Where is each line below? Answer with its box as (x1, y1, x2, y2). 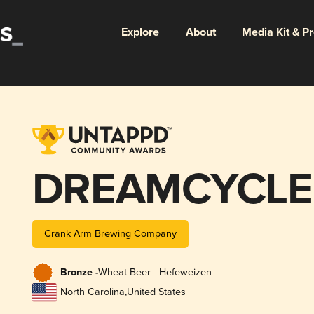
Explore (121, 25, 159, 40)
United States (126, 286, 186, 299)
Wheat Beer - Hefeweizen (97, 266, 212, 279)
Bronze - (60, 266, 98, 280)
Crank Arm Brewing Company (43, 227, 177, 240)
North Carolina (60, 286, 125, 299)
